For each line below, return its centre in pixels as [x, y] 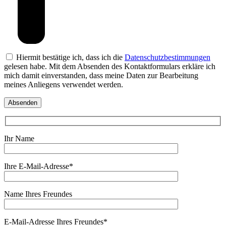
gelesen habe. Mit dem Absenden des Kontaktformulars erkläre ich [110, 67]
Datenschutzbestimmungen [167, 58]
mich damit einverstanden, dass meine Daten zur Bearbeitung [101, 76]
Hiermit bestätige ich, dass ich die [69, 58]
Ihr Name [19, 139]
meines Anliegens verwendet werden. [64, 85]
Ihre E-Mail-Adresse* [39, 166]
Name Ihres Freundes [38, 194]
